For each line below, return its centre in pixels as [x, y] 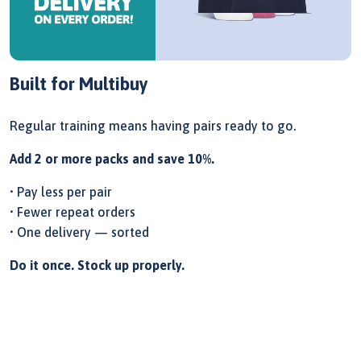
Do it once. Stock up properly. [97, 266]
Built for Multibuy [79, 84]
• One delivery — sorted [79, 232]
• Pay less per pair [61, 192]
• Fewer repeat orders [73, 212]
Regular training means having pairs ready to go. [153, 126]
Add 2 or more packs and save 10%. [112, 159]
